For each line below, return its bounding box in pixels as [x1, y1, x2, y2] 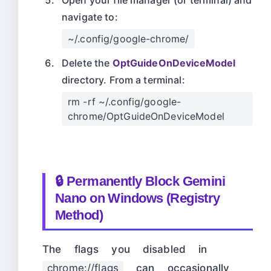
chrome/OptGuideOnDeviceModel [68, 110, 224, 123]
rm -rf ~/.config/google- [68, 96, 181, 108]
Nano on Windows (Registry [55, 191, 220, 206]
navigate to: [62, 11, 118, 24]
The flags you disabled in [42, 243, 207, 256]
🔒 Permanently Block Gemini [55, 174, 226, 189]
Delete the [62, 57, 113, 70]
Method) [55, 207, 103, 223]
